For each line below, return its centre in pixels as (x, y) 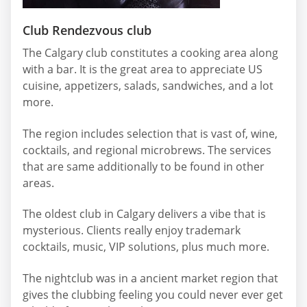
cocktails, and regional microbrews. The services (147, 150)
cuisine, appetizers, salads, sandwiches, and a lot (148, 86)
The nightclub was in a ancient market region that (150, 278)
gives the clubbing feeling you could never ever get (153, 294)
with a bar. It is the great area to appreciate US (143, 70)
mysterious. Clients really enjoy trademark (132, 231)
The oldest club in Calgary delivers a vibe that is (144, 214)
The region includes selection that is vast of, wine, (150, 133)
